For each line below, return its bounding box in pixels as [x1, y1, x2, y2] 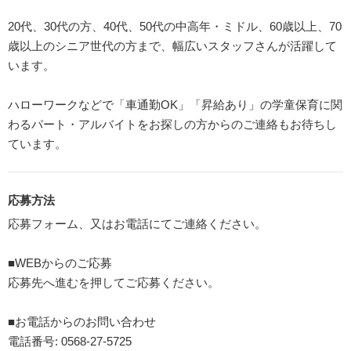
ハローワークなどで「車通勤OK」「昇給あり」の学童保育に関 [8, 97, 342, 111]
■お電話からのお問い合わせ [8, 314, 156, 328]
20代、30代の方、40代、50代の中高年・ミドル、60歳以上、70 [8, 19, 342, 33]
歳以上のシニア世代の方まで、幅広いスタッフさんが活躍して [8, 38, 337, 52]
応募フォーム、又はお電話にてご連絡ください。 [8, 216, 266, 230]
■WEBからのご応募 [8, 255, 112, 270]
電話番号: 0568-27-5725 [8, 334, 132, 348]
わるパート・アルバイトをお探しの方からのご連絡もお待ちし [8, 117, 337, 131]
